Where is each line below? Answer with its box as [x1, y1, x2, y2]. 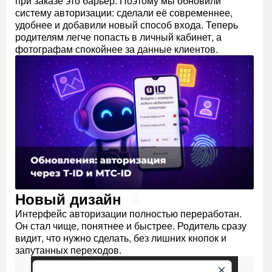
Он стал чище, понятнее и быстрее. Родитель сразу [15, 218, 246, 233]
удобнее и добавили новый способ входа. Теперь [15, 18, 238, 32]
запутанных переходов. [15, 242, 121, 257]
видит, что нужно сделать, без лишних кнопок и [15, 230, 226, 245]
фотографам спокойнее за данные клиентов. [15, 42, 218, 56]
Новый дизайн [15, 188, 121, 209]
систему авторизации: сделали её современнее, [15, 5, 233, 19]
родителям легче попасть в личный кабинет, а [15, 30, 222, 44]
